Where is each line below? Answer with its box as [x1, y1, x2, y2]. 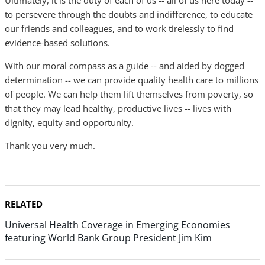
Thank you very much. [5, 140, 95, 151]
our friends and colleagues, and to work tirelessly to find [5, 22, 234, 34]
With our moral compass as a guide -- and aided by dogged [5, 60, 244, 72]
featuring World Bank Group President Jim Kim [5, 231, 212, 244]
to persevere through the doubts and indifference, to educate [5, 8, 253, 20]
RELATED [5, 198, 43, 210]
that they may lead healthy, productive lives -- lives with [5, 102, 231, 114]
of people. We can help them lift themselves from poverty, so [5, 88, 253, 100]
